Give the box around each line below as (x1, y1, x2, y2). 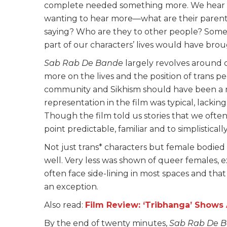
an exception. (44, 181, 102, 192)
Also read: (44, 200, 85, 210)
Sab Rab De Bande (44, 58, 123, 68)
